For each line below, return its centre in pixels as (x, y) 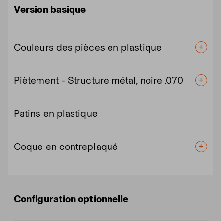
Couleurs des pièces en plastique (88, 47)
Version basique (50, 9)
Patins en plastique (56, 113)
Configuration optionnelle (71, 199)
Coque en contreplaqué (66, 146)
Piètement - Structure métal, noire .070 (99, 80)
